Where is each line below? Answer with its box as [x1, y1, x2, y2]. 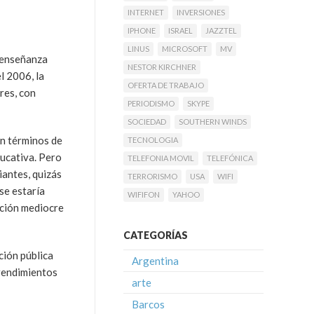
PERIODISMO [128, 99, 175, 108]
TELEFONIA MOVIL [128, 153, 194, 163]
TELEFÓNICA [207, 153, 253, 163]
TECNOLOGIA [128, 135, 178, 144]
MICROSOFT [162, 44, 207, 53]
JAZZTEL [205, 26, 237, 35]
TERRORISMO [128, 172, 177, 181]
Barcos [132, 298, 165, 310]
